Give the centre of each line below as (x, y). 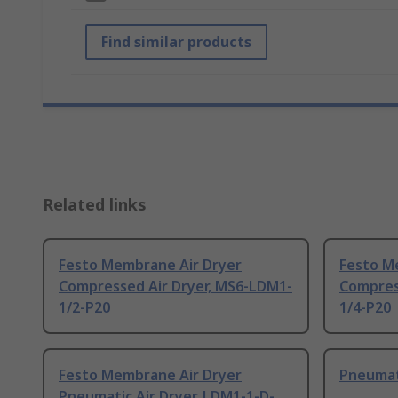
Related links (95, 205)
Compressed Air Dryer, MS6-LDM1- (175, 287)
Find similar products (176, 42)
